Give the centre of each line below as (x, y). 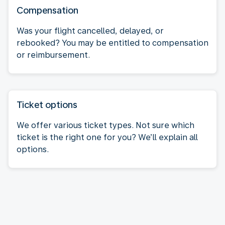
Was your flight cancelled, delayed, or (90, 31)
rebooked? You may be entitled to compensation (113, 43)
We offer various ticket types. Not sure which (105, 125)
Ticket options (47, 104)
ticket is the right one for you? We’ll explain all (107, 137)
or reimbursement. (53, 55)
